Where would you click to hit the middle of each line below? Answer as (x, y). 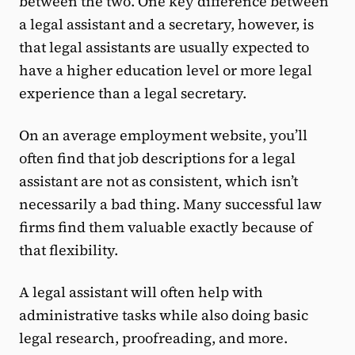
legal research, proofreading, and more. (153, 338)
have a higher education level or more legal (166, 71)
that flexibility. (69, 250)
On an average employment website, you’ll (163, 136)
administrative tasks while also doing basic (164, 315)
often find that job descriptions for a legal (157, 158)
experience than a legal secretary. (133, 94)
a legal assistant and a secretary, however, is (166, 25)
